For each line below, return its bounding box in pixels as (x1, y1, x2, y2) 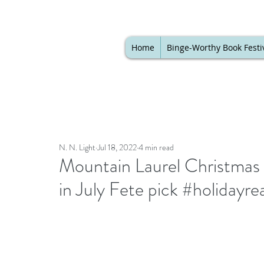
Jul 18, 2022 (97, 141, 137, 153)
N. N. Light (59, 141, 95, 153)
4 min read (138, 141, 174, 153)
